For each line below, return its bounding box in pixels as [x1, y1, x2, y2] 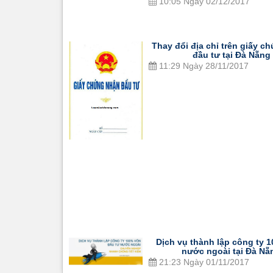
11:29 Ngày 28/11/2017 [156, 61, 249, 71]
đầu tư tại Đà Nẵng [192, 50, 271, 60]
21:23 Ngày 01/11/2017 [156, 257, 249, 267]
